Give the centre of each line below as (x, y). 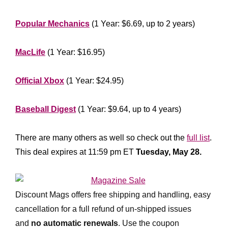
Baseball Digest (46, 109)
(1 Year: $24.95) (94, 81)
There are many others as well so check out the (101, 138)
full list (198, 138)
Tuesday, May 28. (168, 152)
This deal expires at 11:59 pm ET (75, 152)
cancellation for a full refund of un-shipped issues (103, 209)
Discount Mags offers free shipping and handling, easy (113, 195)
